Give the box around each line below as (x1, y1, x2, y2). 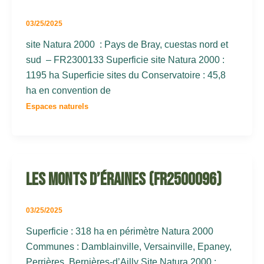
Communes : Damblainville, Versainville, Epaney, (26, 241, 232, 252)
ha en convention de (26, 85, 111, 96)
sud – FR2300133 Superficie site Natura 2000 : (26, 55, 225, 65)
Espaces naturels (26, 102, 88, 111)
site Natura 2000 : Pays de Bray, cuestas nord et (26, 39, 228, 50)
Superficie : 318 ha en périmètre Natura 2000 (26, 226, 213, 236)
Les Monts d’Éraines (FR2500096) (26, 169, 222, 190)
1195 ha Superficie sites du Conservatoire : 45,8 (26, 70, 226, 81)
